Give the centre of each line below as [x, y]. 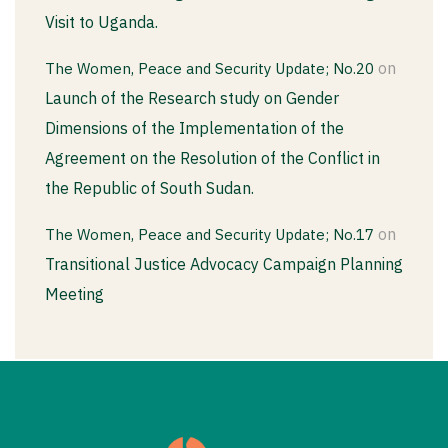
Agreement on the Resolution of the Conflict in [212, 157]
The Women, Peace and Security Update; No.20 [209, 68]
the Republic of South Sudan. [149, 187]
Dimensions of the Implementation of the [194, 127]
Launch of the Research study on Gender [192, 97]
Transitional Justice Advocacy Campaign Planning [224, 263]
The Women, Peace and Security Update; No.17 [209, 234]
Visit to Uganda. [101, 21]
